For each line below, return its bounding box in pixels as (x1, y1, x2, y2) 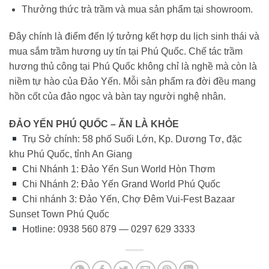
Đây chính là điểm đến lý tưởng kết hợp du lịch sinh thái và (9, 31, 259, 42)
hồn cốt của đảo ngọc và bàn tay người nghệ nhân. (9, 91, 226, 102)
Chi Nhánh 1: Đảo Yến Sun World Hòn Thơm (20, 164, 216, 175)
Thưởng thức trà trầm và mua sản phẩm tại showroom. (21, 4, 253, 14)
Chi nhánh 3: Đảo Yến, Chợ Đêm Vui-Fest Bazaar (20, 194, 235, 205)
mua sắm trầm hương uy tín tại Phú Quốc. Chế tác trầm (9, 46, 243, 57)
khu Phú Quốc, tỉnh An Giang (9, 149, 132, 160)
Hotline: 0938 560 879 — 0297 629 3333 (20, 224, 196, 235)
